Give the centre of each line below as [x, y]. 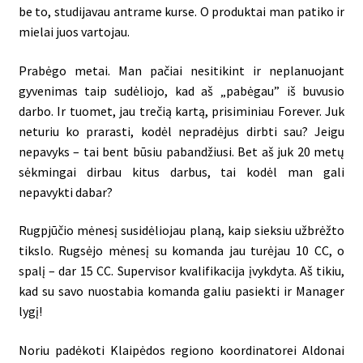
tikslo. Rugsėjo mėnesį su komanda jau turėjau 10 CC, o [181, 251]
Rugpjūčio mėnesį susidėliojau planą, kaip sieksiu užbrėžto [181, 231]
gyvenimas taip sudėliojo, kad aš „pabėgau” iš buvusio [181, 90]
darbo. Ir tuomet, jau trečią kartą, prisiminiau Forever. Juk [181, 111]
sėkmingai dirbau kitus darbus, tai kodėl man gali [181, 171]
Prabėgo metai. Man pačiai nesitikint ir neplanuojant [181, 70]
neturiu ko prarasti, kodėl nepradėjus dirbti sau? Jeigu [181, 131]
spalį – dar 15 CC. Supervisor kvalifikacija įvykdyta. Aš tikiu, [181, 271]
